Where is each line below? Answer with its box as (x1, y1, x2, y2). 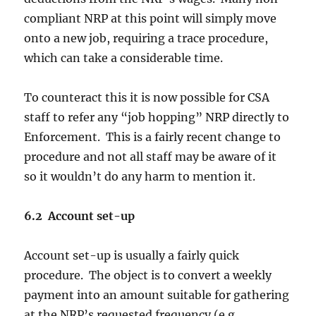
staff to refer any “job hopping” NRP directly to (24, 110, 290, 125)
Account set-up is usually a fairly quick (24, 248, 240, 263)
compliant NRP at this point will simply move (24, 11, 277, 26)
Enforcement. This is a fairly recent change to (24, 130, 281, 145)
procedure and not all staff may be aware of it (24, 150, 277, 164)
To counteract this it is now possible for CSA (24, 90, 270, 105)
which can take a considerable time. (24, 51, 224, 66)
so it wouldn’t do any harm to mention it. (24, 169, 256, 184)
